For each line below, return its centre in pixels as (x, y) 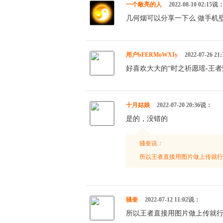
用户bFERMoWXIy (152, 55)
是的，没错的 (147, 119)
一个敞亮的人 (144, 4)
